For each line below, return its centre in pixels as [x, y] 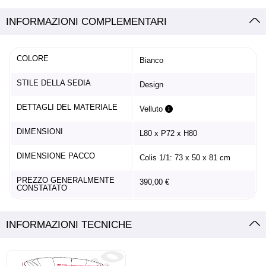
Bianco [151, 60]
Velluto [152, 109]
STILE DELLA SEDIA [54, 83]
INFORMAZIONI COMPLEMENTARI [86, 21]
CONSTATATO [42, 188]
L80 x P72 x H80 [168, 133]
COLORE [33, 58]
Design [151, 84]
